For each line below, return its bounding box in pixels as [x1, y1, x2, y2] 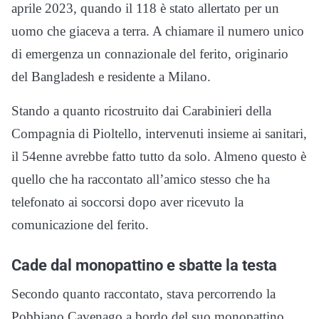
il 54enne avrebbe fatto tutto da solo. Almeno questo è [11, 148, 306, 164]
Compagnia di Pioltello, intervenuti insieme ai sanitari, [11, 125, 307, 141]
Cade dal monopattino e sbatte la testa [11, 255, 277, 274]
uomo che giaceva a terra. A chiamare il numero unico [11, 23, 304, 38]
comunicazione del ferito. [11, 216, 149, 232]
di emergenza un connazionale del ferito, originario [11, 46, 288, 61]
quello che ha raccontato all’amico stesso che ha [11, 171, 270, 187]
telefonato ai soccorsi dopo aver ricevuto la [11, 194, 244, 209]
